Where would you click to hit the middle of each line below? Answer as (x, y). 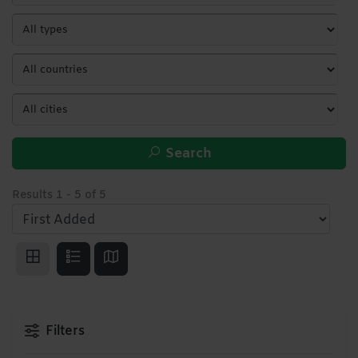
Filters (64, 332)
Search (186, 154)
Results (34, 195)
